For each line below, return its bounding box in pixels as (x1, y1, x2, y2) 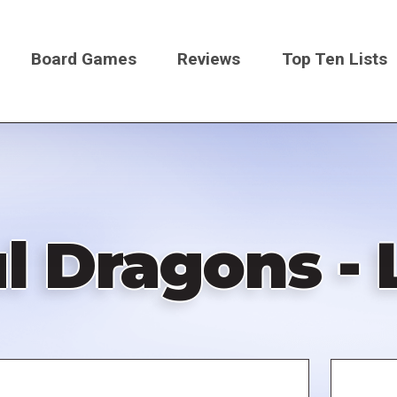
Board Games (30, 48, 136, 69)
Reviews (177, 48, 241, 69)
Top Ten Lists (282, 48, 388, 69)
